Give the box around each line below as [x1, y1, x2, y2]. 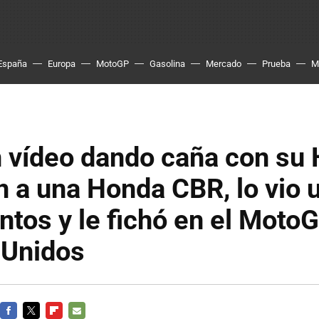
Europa [48, 58, 75, 69]
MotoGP [96, 58, 129, 69]
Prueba [262, 58, 291, 69]
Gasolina [150, 58, 185, 69]
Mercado [206, 58, 241, 69]
